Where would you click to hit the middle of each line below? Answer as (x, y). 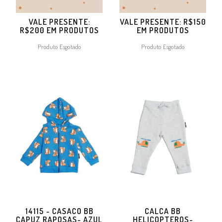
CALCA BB (163, 211)
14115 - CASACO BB (59, 211)
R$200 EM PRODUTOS (59, 30)
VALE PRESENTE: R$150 (163, 22)
